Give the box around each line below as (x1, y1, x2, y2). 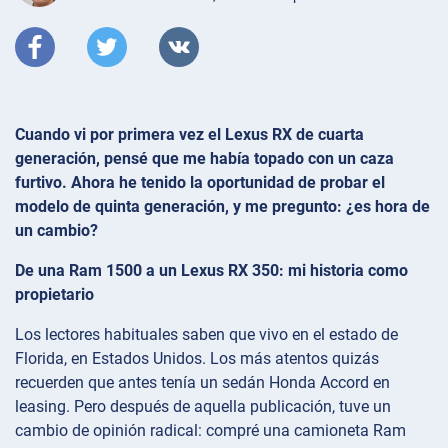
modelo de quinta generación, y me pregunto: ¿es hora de (15, 196, 430, 216)
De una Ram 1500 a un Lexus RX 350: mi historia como (15, 260, 408, 280)
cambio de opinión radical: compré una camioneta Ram (15, 420, 406, 440)
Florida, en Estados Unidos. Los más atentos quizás (15, 348, 379, 368)
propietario (15, 284, 94, 304)
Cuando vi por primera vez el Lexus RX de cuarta (15, 124, 364, 144)
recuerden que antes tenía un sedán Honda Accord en (15, 372, 390, 392)
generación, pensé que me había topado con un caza (15, 148, 394, 168)
